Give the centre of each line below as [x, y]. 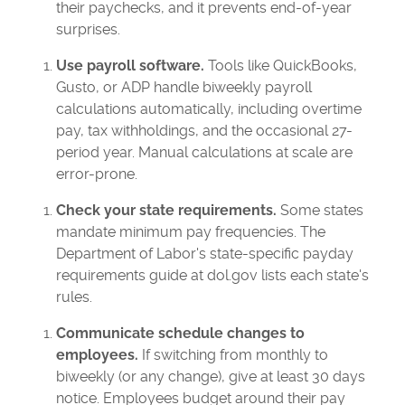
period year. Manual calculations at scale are [205, 152]
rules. [75, 297]
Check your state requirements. [167, 210]
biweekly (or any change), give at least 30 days [211, 376]
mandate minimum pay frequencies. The [191, 231]
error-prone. [97, 174]
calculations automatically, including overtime [209, 108]
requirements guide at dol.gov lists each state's [213, 275]
